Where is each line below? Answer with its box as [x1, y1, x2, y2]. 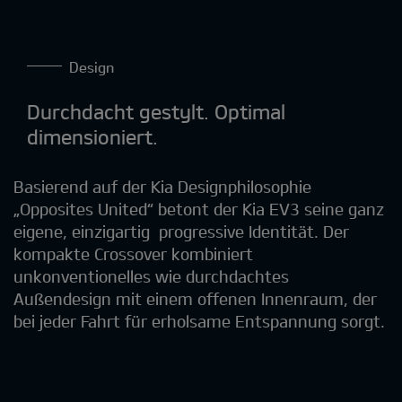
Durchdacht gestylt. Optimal [27, 99, 285, 123]
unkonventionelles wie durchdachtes [13, 266, 289, 286]
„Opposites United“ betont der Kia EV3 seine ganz [13, 198, 384, 219]
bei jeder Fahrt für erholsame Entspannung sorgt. [13, 310, 385, 331]
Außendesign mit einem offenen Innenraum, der [13, 288, 377, 309]
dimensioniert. [27, 124, 163, 148]
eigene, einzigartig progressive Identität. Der [13, 221, 349, 241]
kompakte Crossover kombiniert [13, 243, 253, 264]
